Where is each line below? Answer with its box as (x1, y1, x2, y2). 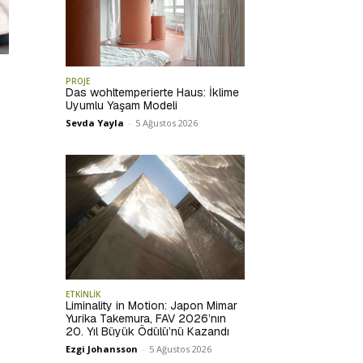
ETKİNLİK (66, 288, 101, 301)
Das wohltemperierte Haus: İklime (66, 85, 240, 100)
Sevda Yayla (66, 117, 125, 130)
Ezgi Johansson (66, 343, 139, 356)
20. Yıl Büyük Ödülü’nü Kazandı (66, 324, 230, 340)
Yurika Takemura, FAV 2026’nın (66, 311, 227, 327)
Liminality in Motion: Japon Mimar (66, 298, 238, 314)
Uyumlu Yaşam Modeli (66, 98, 178, 113)
